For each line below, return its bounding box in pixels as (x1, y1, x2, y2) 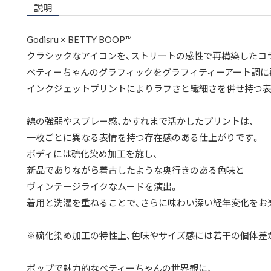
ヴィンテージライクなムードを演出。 (27, 180, 178, 193)
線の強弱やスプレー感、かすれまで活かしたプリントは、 (27, 114, 254, 128)
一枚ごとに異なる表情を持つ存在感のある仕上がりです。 (27, 131, 260, 144)
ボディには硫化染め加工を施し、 (27, 147, 158, 160)
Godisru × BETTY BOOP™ (27, 33, 132, 46)
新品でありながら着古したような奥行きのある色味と (27, 163, 244, 177)
